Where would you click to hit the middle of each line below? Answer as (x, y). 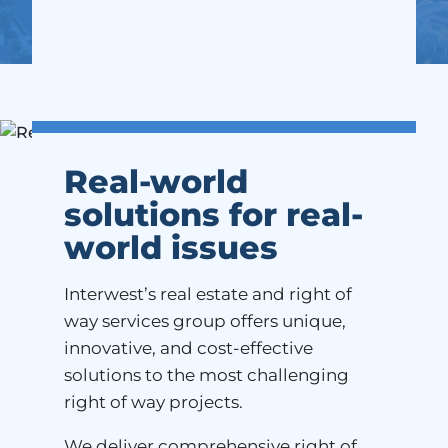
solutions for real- (213, 214)
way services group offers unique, (205, 321)
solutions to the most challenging (206, 375)
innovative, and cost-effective (188, 348)
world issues (171, 247)
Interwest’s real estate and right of (208, 294)
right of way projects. (155, 402)
